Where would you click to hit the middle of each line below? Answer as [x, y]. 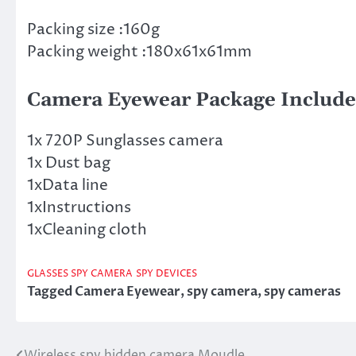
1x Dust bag [69, 163]
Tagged [51, 292]
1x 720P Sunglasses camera [125, 140]
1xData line [68, 185]
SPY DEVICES [166, 275]
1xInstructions [79, 207]
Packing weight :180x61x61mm [139, 52]
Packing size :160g [93, 30]
